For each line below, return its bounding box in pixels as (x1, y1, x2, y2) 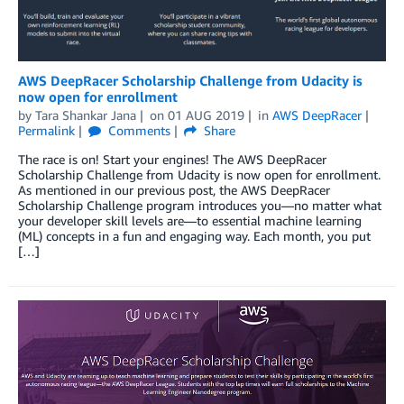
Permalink (18, 123, 75, 139)
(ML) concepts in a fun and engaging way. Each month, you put (18, 228, 371, 244)
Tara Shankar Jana (35, 107, 136, 124)
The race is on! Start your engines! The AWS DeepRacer (18, 151, 326, 168)
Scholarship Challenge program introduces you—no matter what (18, 197, 381, 214)
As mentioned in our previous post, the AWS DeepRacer (18, 182, 330, 198)
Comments (104, 123, 170, 139)
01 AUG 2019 (167, 107, 244, 124)
